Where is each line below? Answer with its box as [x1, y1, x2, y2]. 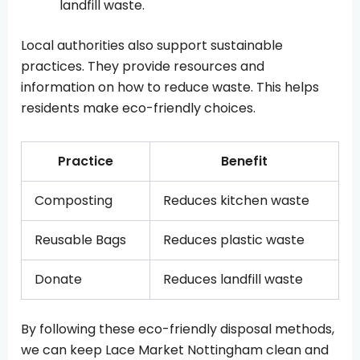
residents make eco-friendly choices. [21, 98, 256, 117]
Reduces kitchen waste [163, 190, 309, 210]
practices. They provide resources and [21, 56, 264, 76]
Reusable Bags [35, 230, 126, 249]
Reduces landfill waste [163, 269, 303, 288]
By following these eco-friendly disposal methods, [21, 319, 334, 338]
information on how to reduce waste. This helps [21, 77, 319, 96]
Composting [35, 190, 112, 210]
